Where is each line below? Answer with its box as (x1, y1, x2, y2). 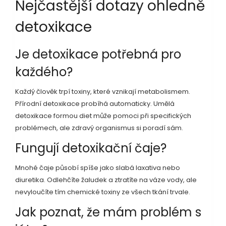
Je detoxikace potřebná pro (15, 45, 181, 63)
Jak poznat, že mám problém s (15, 203, 201, 220)
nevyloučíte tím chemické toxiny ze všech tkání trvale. (15, 187, 190, 197)
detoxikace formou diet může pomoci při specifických (15, 110, 191, 121)
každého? (15, 63, 73, 80)
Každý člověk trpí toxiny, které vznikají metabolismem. (15, 86, 190, 96)
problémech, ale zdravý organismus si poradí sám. (15, 123, 183, 133)
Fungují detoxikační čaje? (15, 139, 166, 156)
